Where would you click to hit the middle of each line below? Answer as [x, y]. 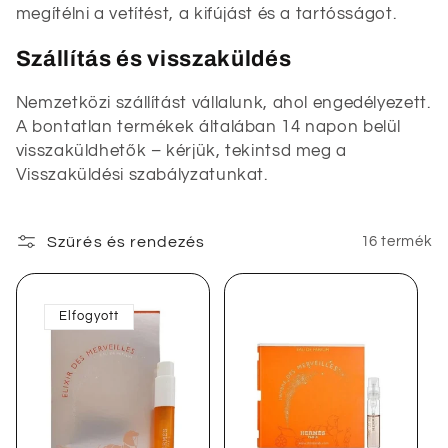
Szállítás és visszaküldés [153, 58]
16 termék [396, 242]
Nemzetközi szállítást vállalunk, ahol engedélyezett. [223, 102]
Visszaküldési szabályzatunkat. [141, 174]
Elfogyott [89, 316]
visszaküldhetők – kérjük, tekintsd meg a [181, 150]
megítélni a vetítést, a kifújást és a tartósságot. [206, 14]
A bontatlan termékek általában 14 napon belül [208, 126]
